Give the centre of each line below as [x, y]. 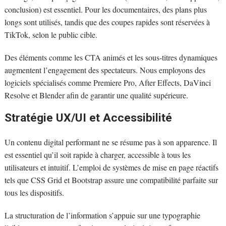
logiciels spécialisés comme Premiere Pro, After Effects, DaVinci [107, 83]
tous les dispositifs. [34, 193]
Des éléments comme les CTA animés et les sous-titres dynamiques [111, 58]
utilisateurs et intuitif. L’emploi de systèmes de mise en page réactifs [111, 167]
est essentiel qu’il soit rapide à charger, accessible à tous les [97, 155]
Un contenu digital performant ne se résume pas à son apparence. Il [110, 142]
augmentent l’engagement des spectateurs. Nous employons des [105, 70]
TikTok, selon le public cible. [51, 35]
